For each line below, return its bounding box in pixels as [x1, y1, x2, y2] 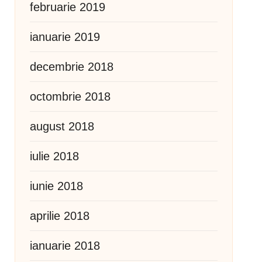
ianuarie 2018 [29, 239, 100, 252]
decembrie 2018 [29, 60, 113, 73]
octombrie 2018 [29, 90, 111, 103]
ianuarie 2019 [29, 30, 100, 43]
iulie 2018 [29, 150, 79, 163]
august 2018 [29, 120, 94, 133]
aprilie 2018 [29, 209, 89, 222]
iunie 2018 [29, 180, 83, 192]
